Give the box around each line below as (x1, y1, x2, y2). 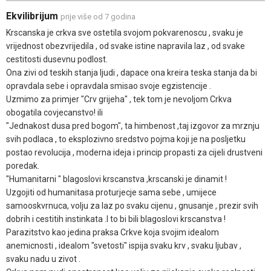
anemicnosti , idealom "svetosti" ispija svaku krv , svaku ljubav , (6, 240, 241, 250)
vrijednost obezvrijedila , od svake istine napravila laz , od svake (6, 41, 245, 51)
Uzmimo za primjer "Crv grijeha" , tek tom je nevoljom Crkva (6, 94, 232, 104)
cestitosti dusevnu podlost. (6, 54, 108, 64)
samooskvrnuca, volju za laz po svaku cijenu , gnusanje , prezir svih (6, 200, 258, 211)
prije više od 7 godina (60, 11, 135, 21)
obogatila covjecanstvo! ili (6, 107, 103, 117)
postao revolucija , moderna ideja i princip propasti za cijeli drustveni (6, 147, 263, 157)
